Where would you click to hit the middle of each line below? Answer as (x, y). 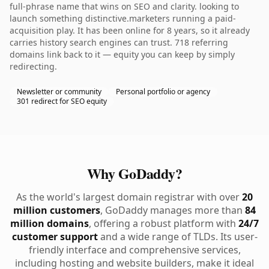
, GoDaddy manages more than (173, 210)
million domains (50, 223)
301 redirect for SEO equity (62, 101)
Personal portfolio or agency (163, 92)
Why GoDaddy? (134, 173)
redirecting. (33, 66)
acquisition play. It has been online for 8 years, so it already (130, 30)
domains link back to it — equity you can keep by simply (122, 54)
